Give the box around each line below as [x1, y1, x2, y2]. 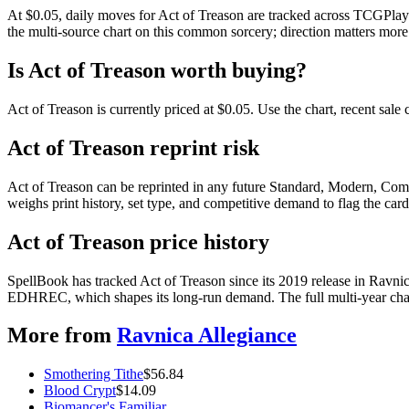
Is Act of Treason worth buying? [7, 58, 307, 82]
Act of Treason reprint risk [7, 135, 259, 160]
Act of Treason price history [7, 229, 269, 254]
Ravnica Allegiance [117, 323, 297, 348]
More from [7, 323, 111, 348]
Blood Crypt [44, 383, 116, 399]
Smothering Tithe [44, 366, 143, 383]
